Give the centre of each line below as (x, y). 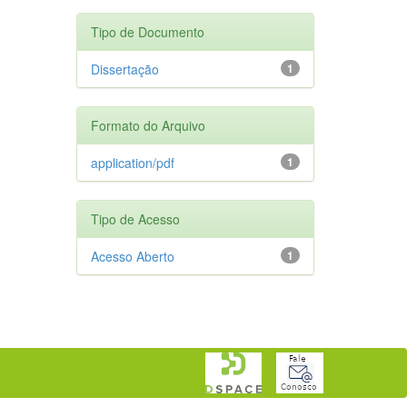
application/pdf (132, 162)
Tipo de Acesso (135, 218)
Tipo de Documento (147, 31)
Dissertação (124, 69)
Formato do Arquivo (148, 125)
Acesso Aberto (132, 256)
